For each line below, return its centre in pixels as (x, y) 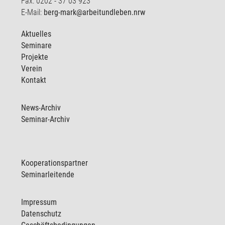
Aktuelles (36, 34)
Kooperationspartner (55, 163)
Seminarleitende (48, 175)
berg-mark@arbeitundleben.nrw (95, 12)
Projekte (35, 57)
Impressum (39, 202)
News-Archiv (41, 108)
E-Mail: (33, 12)
